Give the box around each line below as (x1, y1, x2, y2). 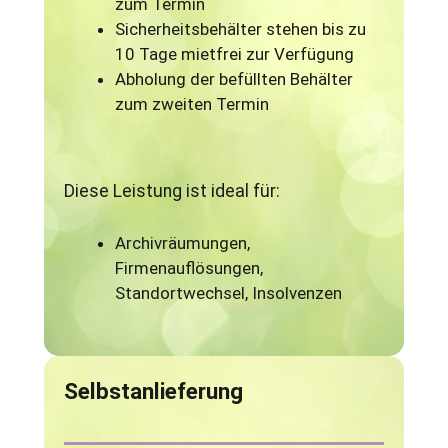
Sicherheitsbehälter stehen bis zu (115, 19, 367, 40)
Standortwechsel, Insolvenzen (115, 282, 343, 303)
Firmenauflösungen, (115, 257, 264, 278)
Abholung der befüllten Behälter (115, 69, 354, 90)
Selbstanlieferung (64, 378, 244, 405)
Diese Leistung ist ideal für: (64, 181, 281, 202)
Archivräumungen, (115, 232, 251, 253)
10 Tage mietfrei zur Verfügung (115, 44, 355, 65)
